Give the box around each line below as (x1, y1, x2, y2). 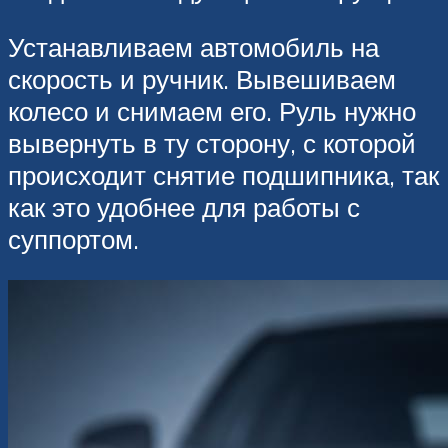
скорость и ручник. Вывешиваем (8, 62, 396, 95)
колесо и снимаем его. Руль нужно (8, 94, 416, 127)
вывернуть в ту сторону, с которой (8, 126, 416, 159)
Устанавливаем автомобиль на (8, 30, 379, 63)
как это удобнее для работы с (8, 190, 360, 223)
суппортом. (8, 222, 139, 255)
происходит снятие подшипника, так (8, 158, 439, 191)
